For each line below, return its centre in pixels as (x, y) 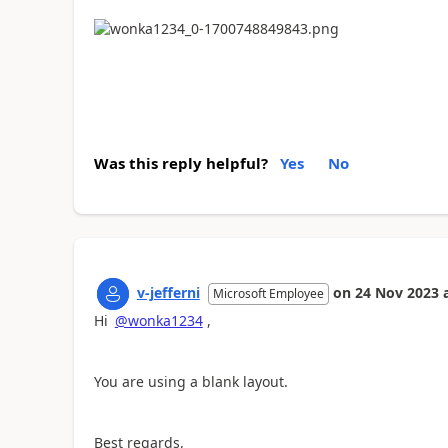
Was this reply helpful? (180, 163)
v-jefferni (168, 292)
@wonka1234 (158, 320)
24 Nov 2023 (396, 292)
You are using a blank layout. (190, 381)
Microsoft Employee (268, 293)
